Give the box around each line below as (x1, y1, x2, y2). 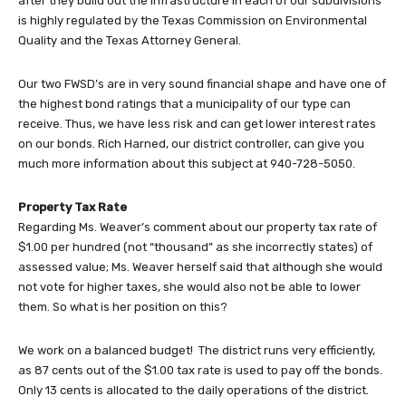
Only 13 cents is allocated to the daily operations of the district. (18, 383, 369, 398)
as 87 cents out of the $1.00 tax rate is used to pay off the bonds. (18, 363, 385, 378)
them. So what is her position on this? (18, 300, 230, 314)
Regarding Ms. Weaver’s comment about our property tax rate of (18, 220, 377, 235)
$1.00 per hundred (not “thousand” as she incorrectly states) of (18, 240, 372, 255)
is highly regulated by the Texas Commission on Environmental (18, 14, 367, 28)
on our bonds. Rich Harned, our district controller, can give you (18, 137, 364, 151)
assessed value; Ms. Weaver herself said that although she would (18, 260, 382, 275)
